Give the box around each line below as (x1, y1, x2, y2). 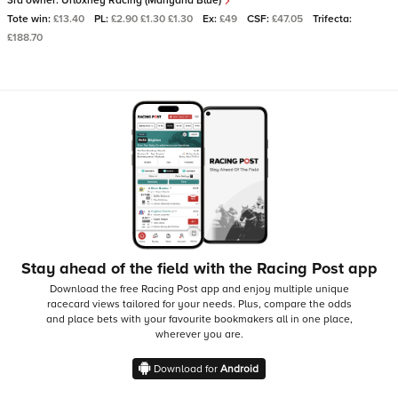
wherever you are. (155, 328, 243, 341)
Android (220, 362, 259, 376)
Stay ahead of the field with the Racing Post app (20, 259, 378, 278)
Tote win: (7, 12, 53, 26)
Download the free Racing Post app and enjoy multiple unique (49, 283, 349, 296)
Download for (154, 362, 220, 376)
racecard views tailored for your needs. (46, 298, 238, 311)
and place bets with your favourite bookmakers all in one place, (45, 313, 353, 326)
